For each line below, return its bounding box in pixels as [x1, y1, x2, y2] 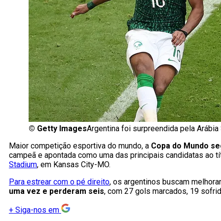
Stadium [9, 160, 37, 170]
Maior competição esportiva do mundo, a [9, 141, 151, 151]
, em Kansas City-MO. [37, 160, 110, 170]
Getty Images [37, 124, 87, 134]
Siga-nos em [15, 205, 59, 215]
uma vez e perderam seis [9, 186, 104, 196]
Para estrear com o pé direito [9, 177, 110, 187]
